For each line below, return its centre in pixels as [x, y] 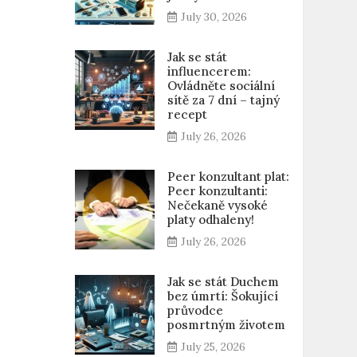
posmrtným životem [226, 325]
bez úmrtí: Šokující [222, 296]
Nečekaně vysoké [217, 205]
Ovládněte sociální [221, 86]
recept [187, 114]
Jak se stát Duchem [223, 282]
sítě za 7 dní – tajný [223, 100]
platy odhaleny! [210, 220]
